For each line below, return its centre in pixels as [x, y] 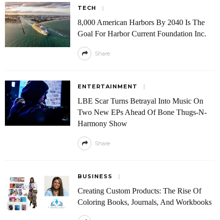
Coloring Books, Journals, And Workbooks [144, 202]
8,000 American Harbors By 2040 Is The [141, 22]
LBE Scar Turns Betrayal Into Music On [140, 101]
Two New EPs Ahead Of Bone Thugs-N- [142, 112]
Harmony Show [102, 124]
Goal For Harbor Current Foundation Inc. [142, 34]
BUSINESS [95, 176]
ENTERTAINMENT [107, 86]
